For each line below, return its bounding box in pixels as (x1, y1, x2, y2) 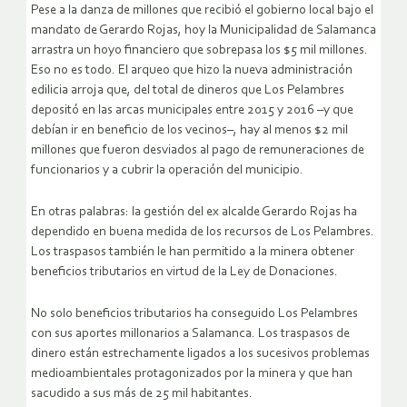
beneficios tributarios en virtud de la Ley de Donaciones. (31, 265, 338, 280)
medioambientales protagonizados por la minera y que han (31, 367, 352, 382)
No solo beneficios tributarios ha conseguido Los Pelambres (31, 307, 358, 322)
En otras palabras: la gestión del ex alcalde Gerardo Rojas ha (31, 205, 357, 220)
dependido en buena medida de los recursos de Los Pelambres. (31, 225, 374, 240)
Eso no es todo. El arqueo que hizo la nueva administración (31, 64, 352, 78)
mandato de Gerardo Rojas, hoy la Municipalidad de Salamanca (31, 24, 376, 38)
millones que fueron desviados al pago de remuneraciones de (31, 144, 364, 158)
